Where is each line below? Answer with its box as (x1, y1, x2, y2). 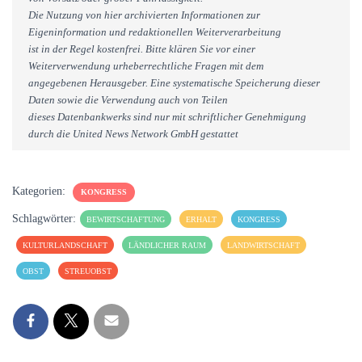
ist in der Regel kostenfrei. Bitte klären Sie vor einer (28, 43, 255, 55)
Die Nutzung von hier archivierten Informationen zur (28, 9, 260, 21)
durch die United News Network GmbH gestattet (28, 128, 238, 140)
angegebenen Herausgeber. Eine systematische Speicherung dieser (28, 77, 320, 89)
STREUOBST (65, 267, 112, 276)
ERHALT (186, 215, 217, 224)
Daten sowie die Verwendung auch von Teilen (28, 94, 228, 106)
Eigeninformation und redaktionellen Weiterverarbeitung (28, 26, 281, 38)
